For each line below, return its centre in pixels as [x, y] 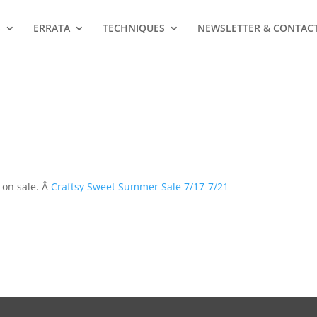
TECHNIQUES [133, 28]
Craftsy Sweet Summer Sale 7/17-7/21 [140, 186]
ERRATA [51, 28]
